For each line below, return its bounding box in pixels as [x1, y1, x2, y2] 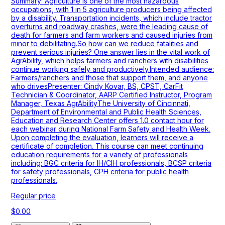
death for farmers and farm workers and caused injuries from [11, 31, 212, 40]
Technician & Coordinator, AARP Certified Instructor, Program [11, 90, 212, 99]
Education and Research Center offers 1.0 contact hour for [11, 116, 204, 125]
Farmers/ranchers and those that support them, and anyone [11, 73, 208, 82]
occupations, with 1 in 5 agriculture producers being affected [11, 5, 212, 14]
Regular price [11, 191, 56, 200]
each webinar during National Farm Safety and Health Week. [11, 125, 210, 134]
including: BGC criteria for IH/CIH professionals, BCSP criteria [11, 159, 211, 168]
